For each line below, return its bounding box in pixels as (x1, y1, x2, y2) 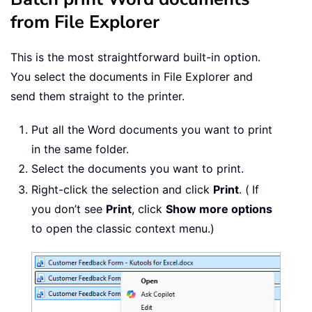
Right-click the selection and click (31, 182, 213, 197)
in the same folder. (31, 142, 129, 157)
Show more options (166, 202, 272, 217)
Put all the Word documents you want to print (31, 123, 272, 137)
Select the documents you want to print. (31, 162, 244, 176)
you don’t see (31, 202, 106, 217)
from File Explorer (10, 10, 159, 35)
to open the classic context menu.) (31, 221, 214, 236)
